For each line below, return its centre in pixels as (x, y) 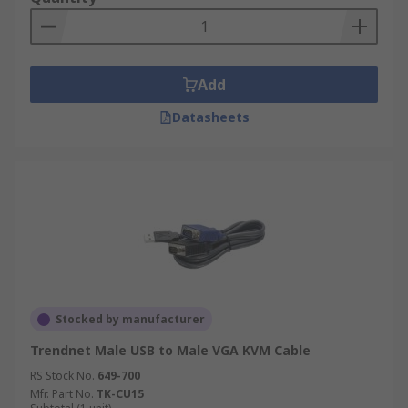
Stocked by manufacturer (130, 319)
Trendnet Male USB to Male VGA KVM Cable (170, 350)
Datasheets (210, 117)
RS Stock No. (62, 376)
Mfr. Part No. (62, 394)
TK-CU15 (120, 394)
